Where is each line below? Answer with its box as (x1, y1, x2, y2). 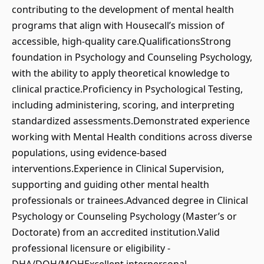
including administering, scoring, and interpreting (12, 98, 235, 111)
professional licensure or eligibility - (12, 242, 170, 255)
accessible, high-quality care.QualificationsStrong (12, 35, 231, 48)
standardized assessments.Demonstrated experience (12, 114, 250, 127)
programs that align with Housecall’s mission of (12, 19, 225, 32)
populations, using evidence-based (12, 146, 167, 159)
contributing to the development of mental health (12, 3, 234, 16)
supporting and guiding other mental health (12, 178, 209, 191)
